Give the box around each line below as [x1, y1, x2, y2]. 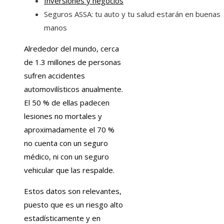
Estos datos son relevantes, [24, 186, 121, 196]
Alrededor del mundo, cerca [24, 43, 119, 54]
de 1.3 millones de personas [24, 57, 121, 67]
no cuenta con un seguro [24, 138, 108, 148]
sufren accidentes [24, 70, 85, 81]
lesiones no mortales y [24, 111, 102, 121]
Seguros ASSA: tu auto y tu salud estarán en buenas [44, 9, 220, 19]
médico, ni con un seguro [24, 151, 109, 162]
